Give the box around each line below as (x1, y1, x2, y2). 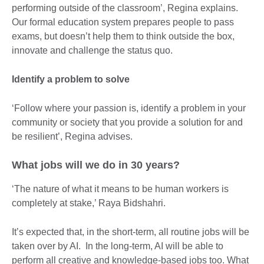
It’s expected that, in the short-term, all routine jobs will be (12, 226, 249, 237)
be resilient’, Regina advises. (12, 131, 133, 141)
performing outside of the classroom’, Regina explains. (12, 2, 238, 13)
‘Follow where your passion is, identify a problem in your (12, 103, 246, 113)
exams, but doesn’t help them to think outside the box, (12, 31, 235, 41)
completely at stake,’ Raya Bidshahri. (12, 197, 166, 208)
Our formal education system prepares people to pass (12, 16, 234, 27)
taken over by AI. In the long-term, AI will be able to (12, 240, 223, 251)
